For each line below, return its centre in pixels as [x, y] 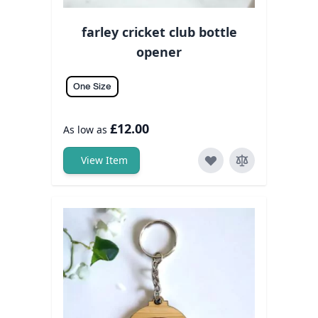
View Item [104, 160]
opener [159, 52]
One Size [92, 87]
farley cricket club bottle [159, 32]
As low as [85, 130]
